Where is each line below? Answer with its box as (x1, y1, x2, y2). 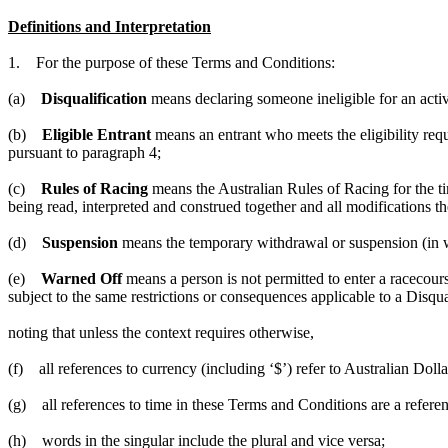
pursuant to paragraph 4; (8, 143, 161, 161)
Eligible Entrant (42, 125, 151, 143)
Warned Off (41, 269, 122, 287)
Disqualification (41, 89, 151, 107)
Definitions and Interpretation (8, 17, 211, 35)
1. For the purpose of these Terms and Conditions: (8, 53, 335, 71)
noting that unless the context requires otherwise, (8, 323, 314, 341)
